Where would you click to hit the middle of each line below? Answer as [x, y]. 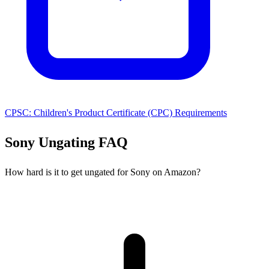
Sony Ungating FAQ [66, 143]
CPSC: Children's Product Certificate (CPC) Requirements [116, 112]
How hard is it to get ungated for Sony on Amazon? [103, 172]
